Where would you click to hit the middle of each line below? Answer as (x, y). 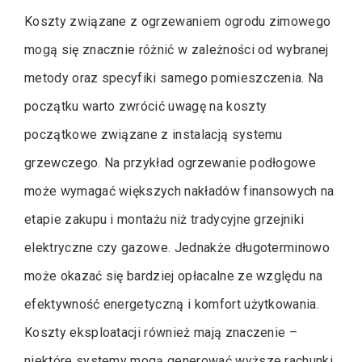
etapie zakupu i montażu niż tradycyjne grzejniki (164, 219)
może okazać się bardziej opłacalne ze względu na (174, 276)
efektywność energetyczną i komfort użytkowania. (172, 304)
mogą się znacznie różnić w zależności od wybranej (177, 49)
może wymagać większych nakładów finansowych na (179, 191)
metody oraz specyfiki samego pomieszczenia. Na (174, 78)
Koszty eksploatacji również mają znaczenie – (161, 332)
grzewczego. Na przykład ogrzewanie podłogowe (170, 162)
